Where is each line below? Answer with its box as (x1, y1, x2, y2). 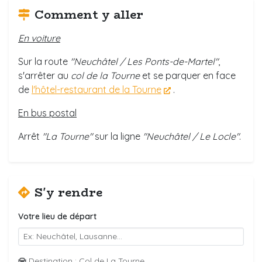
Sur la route (18, 56, 70, 68)
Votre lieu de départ (18, 211, 96, 222)
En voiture (18, 32, 60, 44)
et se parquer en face (140, 70, 236, 82)
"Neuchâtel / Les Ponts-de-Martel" (70, 56, 218, 68)
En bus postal (18, 107, 77, 119)
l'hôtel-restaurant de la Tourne (32, 84, 161, 96)
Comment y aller (35, 5, 143, 24)
